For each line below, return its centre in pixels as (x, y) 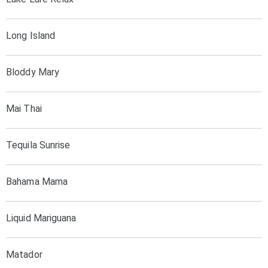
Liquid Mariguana (41, 218)
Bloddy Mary (33, 72)
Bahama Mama (37, 182)
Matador (24, 255)
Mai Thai (24, 109)
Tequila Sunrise (38, 145)
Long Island (31, 36)
